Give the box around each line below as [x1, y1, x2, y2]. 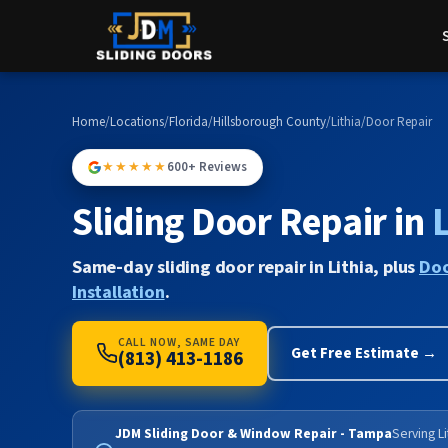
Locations [110, 113, 164, 131]
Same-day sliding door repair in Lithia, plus [72, 253, 419, 280]
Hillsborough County [213, 113, 326, 131]
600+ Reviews [167, 158, 248, 177]
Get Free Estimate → [291, 342, 438, 365]
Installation [72, 278, 165, 305]
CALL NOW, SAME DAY [118, 333, 240, 351]
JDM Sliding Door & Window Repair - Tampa [115, 423, 392, 443]
